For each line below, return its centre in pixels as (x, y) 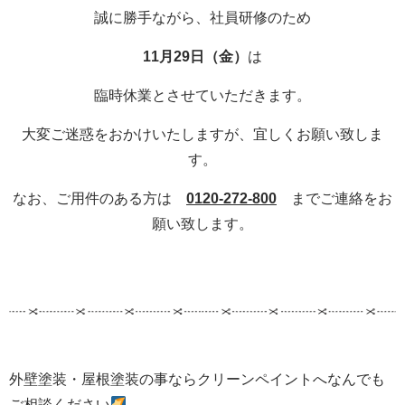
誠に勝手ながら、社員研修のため (202, 17)
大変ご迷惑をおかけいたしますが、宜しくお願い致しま (202, 134)
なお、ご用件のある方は (99, 198)
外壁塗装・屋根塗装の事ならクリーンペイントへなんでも (197, 379)
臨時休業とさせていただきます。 (202, 95)
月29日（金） (203, 56)
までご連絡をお (334, 198)
